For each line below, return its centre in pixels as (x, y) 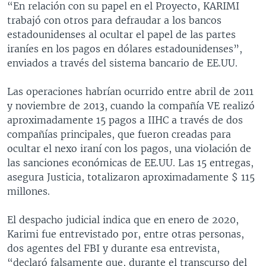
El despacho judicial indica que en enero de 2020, (123, 219)
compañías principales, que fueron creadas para (119, 134)
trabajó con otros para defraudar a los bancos (114, 20)
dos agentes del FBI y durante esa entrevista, (113, 248)
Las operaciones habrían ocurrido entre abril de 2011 (130, 91)
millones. (28, 191)
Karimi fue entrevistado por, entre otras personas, (126, 234)
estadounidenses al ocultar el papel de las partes (121, 34)
